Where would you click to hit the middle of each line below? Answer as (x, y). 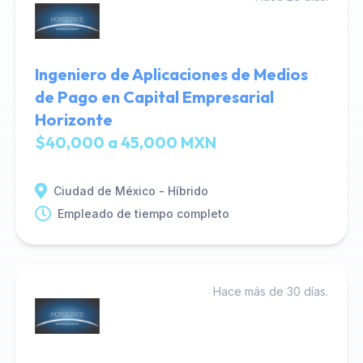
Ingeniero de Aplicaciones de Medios (171, 74)
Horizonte (73, 120)
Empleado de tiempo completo (143, 214)
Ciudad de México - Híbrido (130, 191)
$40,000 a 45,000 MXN (125, 142)
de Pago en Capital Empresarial (154, 97)
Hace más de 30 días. (271, 291)
